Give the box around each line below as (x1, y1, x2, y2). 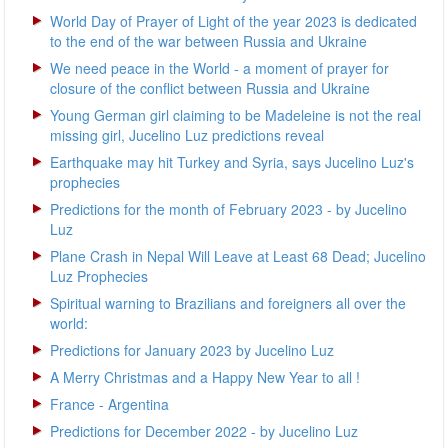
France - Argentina (50, 394, 169, 414)
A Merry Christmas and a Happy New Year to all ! (50, 367, 360, 387)
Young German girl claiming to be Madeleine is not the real (50, 105, 421, 125)
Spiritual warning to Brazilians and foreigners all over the (50, 293, 406, 313)
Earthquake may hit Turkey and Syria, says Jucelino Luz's (50, 152, 414, 172)
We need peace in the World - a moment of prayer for (50, 58, 389, 78)
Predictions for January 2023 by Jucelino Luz (50, 340, 334, 360)
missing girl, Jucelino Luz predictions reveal (50, 125, 324, 145)
